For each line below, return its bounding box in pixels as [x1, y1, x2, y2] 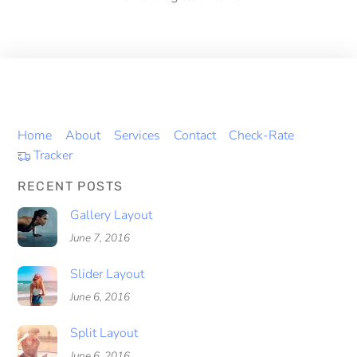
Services [113, 127, 160, 145]
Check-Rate [229, 127, 295, 145]
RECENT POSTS [18, 178, 124, 194]
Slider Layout [70, 265, 145, 283]
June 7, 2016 [70, 230, 131, 246]
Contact [173, 127, 216, 145]
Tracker [30, 147, 73, 165]
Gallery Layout [70, 206, 153, 224]
